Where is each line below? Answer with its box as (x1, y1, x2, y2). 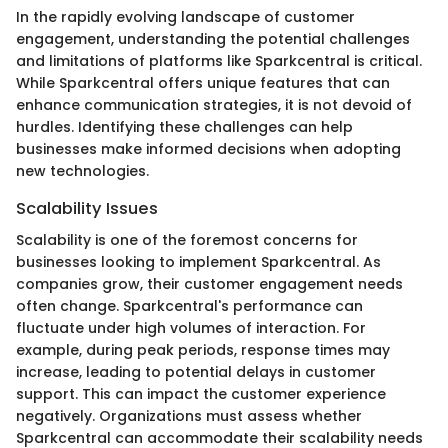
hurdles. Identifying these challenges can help (16, 116, 353, 137)
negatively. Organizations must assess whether (16, 405, 362, 426)
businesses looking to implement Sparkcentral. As (16, 251, 381, 272)
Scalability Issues (16, 196, 158, 220)
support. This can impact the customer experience (16, 383, 386, 404)
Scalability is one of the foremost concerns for (16, 229, 358, 250)
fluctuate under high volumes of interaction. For (16, 317, 366, 338)
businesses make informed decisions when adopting (16, 138, 401, 159)
